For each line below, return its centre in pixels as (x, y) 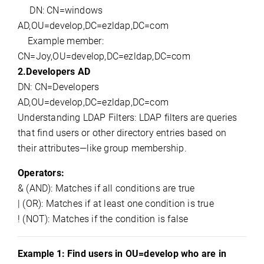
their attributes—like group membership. (102, 148)
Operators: (41, 173)
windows (84, 10)
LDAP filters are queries (188, 118)
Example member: (61, 41)
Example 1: (42, 254)
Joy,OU (51, 56)
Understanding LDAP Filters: (77, 118)
